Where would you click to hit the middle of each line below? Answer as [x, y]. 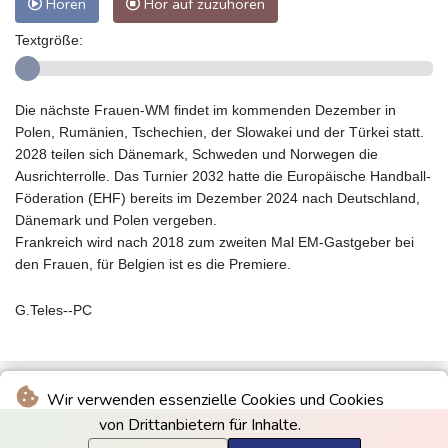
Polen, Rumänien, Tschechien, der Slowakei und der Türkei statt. [219, 132]
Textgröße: [49, 40]
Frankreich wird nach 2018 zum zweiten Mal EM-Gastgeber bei [214, 242]
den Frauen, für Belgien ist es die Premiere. [153, 264]
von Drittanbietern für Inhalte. [200, 425]
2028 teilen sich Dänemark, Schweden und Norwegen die [196, 154]
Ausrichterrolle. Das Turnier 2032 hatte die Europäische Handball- [223, 176]
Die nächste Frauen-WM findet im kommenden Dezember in [205, 110]
